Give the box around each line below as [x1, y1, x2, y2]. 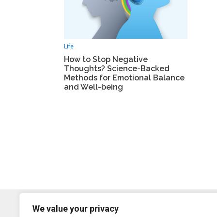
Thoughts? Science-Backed [64, 64, 170, 74]
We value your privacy [32, 203, 119, 214]
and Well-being [64, 82, 123, 92]
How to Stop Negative [64, 55, 148, 64]
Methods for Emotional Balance [64, 73, 185, 83]
